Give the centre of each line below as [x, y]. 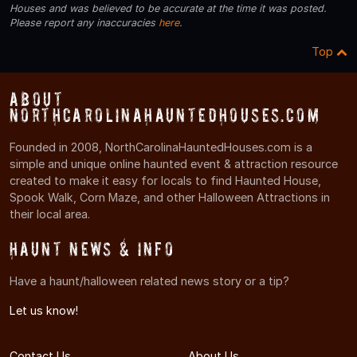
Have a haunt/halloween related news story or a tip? [149, 281]
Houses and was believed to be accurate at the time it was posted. [168, 9]
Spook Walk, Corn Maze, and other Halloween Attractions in [170, 198]
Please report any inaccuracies [84, 23]
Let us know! [44, 311]
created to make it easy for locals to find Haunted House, [165, 181]
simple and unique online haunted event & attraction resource [174, 164]
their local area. [50, 214]
